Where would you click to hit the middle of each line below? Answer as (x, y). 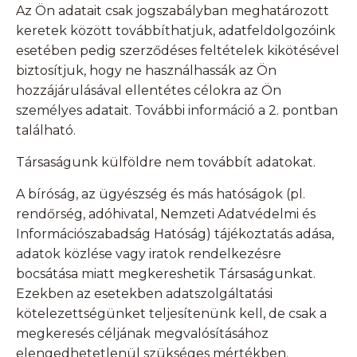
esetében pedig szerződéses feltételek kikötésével (178, 51)
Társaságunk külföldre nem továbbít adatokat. (166, 163)
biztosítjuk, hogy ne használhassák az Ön (146, 71)
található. (46, 131)
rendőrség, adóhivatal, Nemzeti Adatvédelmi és (166, 214)
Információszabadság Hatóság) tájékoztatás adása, (175, 234)
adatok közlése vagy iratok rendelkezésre (149, 254)
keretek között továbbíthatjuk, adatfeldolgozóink (176, 31)
